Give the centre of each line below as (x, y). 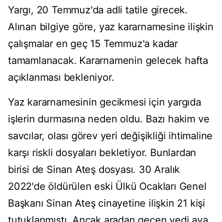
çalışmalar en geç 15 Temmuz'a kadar (93, 44)
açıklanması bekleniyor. (61, 78)
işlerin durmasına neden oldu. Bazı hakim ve (109, 119)
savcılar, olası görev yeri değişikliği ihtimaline (111, 136)
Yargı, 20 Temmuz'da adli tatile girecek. (98, 10)
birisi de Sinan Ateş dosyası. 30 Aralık (94, 170)
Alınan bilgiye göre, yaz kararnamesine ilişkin (111, 27)
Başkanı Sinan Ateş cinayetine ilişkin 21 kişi (107, 203)
